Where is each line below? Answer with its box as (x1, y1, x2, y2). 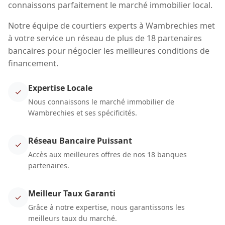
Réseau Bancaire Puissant (28, 135, 132, 147)
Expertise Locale (28, 82, 92, 94)
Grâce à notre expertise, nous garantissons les (28, 202, 185, 212)
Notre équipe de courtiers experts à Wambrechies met (8, 20, 215, 32)
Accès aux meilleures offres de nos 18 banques (28, 150, 187, 160)
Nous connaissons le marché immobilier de (28, 97, 174, 107)
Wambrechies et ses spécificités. (28, 108, 137, 118)
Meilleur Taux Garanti (28, 188, 116, 199)
